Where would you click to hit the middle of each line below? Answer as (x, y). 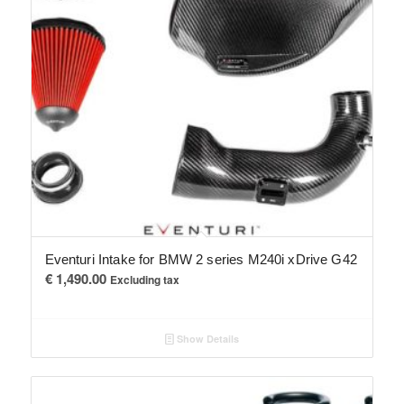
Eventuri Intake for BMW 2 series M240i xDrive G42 (201, 259)
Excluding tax (144, 279)
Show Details (206, 338)
